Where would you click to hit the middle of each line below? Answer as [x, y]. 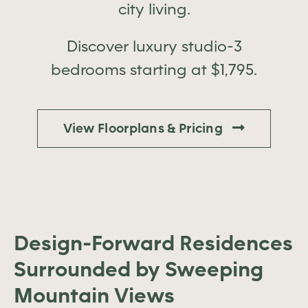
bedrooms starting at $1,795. [154, 69]
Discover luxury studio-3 [154, 46]
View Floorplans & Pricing [143, 128]
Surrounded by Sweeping [139, 269]
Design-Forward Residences [153, 243]
